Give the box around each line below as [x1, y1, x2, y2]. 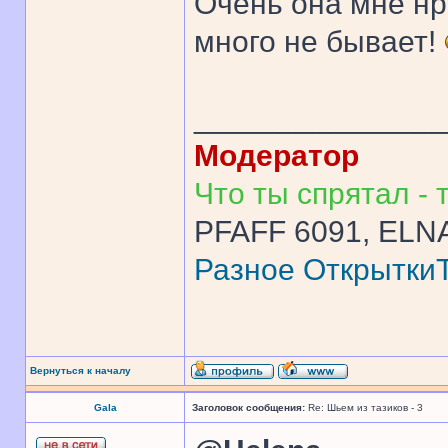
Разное [194, 253, 295, 286]
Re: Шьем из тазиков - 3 [305, 402, 423, 413]
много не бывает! [194, 25, 444, 58]
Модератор [194, 139, 359, 172]
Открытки [303, 253, 436, 286]
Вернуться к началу [30, 365, 131, 376]
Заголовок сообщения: [192, 402, 305, 413]
